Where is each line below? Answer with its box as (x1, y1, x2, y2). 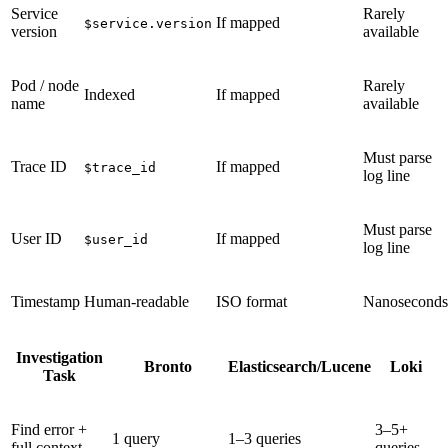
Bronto (144, 358, 192, 376)
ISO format (216, 293, 287, 311)
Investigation (16, 349, 103, 367)
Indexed (84, 86, 135, 104)
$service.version (84, 16, 212, 32)
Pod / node (11, 77, 79, 95)
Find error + (11, 421, 87, 439)
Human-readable (84, 293, 189, 311)
